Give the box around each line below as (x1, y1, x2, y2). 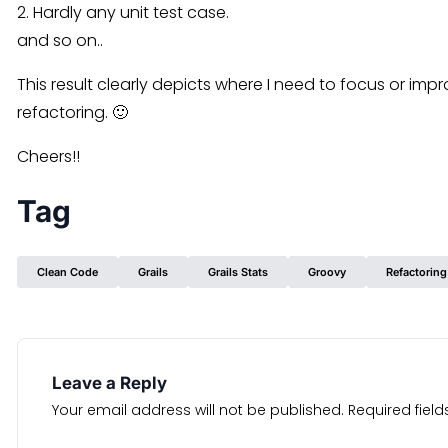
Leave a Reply (52, 373, 167, 393)
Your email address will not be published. (52, 400, 344, 420)
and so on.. (17, 29, 103, 52)
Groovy (308, 265, 346, 279)
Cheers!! (17, 145, 80, 168)
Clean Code (37, 265, 98, 279)
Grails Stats (208, 265, 268, 279)
